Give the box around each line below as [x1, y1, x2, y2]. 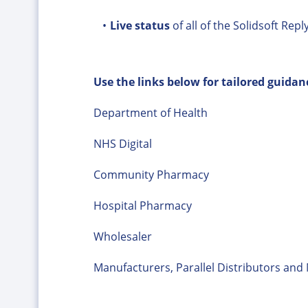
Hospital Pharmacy [93, 198, 192, 213]
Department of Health [93, 105, 208, 120]
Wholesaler [93, 229, 152, 244]
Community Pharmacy [93, 167, 209, 182]
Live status [109, 18, 173, 33]
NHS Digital [93, 136, 152, 151]
